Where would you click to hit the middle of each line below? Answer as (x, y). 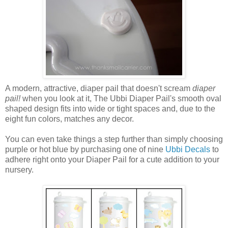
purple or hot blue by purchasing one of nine (85, 149)
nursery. (19, 169)
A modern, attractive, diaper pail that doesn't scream (99, 88)
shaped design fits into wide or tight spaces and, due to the (110, 108)
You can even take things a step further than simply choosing (114, 139)
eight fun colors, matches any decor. (69, 119)
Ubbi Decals (188, 149)
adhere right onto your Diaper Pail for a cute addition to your (112, 159)
